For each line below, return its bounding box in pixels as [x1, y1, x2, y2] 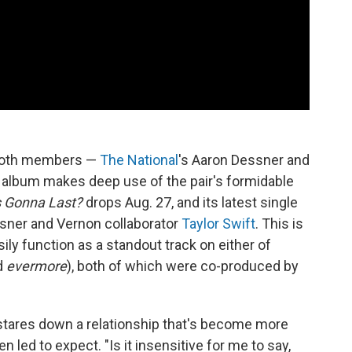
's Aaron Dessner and [178, 151, 310, 168]
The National [100, 151, 178, 168]
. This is [255, 214, 303, 232]
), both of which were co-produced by [67, 257, 299, 274]
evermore [6, 257, 67, 274]
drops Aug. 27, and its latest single [82, 193, 298, 211]
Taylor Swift [181, 214, 255, 232]
